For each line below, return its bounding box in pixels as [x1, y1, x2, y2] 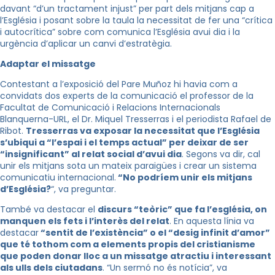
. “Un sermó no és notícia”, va [103, 261, 227, 274]
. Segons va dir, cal [182, 148, 260, 160]
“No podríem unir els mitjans [116, 171, 252, 184]
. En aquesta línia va [169, 215, 254, 227]
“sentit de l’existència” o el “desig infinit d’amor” [39, 227, 270, 239]
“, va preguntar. [51, 183, 116, 195]
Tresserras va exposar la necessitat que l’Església [26, 125, 260, 137]
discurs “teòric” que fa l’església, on [98, 203, 267, 215]
